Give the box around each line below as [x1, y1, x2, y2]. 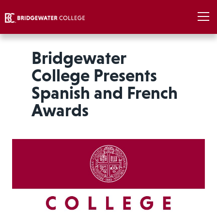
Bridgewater [31, 48, 126, 68]
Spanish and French [31, 83, 178, 103]
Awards [31, 100, 89, 120]
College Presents [31, 65, 157, 85]
